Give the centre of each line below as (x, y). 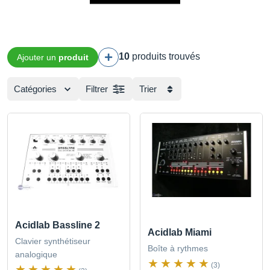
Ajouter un (38, 57)
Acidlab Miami (180, 233)
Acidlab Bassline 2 (58, 225)
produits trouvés (165, 56)
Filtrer (97, 89)
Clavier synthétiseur (53, 241)
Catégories (35, 89)
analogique (36, 255)
